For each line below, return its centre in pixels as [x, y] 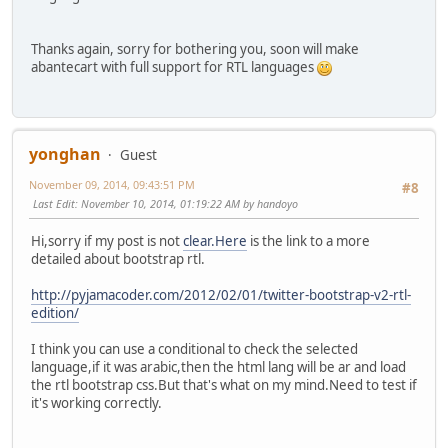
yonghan [65, 154]
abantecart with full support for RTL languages [174, 66]
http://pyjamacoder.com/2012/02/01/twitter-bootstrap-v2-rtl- [221, 295]
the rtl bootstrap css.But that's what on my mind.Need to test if [224, 385]
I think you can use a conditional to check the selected [194, 349]
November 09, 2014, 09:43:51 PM [112, 185]
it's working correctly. [96, 403]
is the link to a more [308, 241]
